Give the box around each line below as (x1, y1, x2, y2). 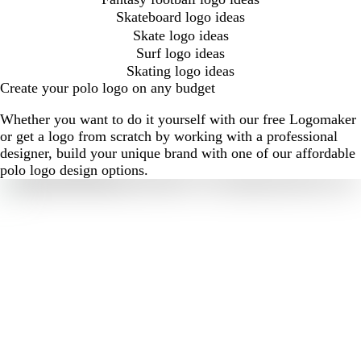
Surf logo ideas (136, 45, 225, 61)
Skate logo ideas (132, 27, 229, 44)
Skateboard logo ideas (116, 9, 245, 26)
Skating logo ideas (127, 63, 234, 80)
